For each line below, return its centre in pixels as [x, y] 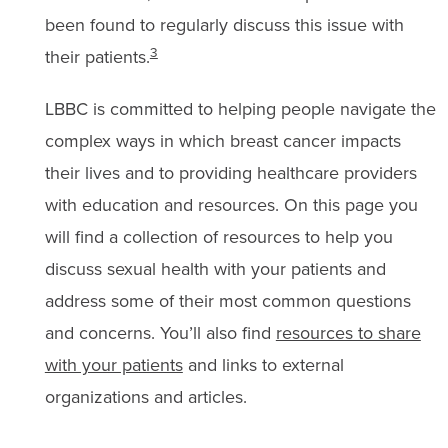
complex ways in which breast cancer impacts [222, 140]
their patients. [97, 56]
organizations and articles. [145, 396]
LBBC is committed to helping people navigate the [240, 108]
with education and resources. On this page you [231, 204]
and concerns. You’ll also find [160, 332]
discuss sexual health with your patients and [215, 268]
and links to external [263, 364]
